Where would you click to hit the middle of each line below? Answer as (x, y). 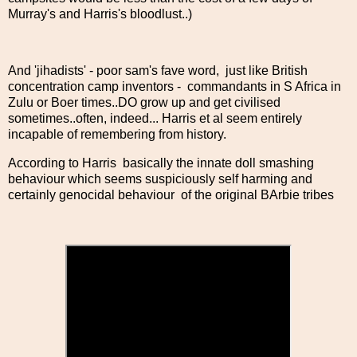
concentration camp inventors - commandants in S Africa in (175, 87)
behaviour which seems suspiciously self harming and (160, 179)
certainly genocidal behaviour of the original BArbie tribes (173, 195)
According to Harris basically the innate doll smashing (161, 163)
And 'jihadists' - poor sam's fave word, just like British (158, 71)
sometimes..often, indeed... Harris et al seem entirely (155, 119)
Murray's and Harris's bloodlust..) (100, 14)
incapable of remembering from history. (117, 135)
